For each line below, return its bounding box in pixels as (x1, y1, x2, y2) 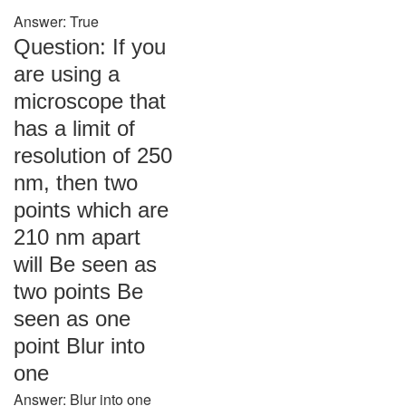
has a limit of (14, 116, 135, 140)
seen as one (14, 306, 130, 331)
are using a (14, 62, 120, 86)
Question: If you (14, 34, 166, 59)
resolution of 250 (14, 143, 172, 168)
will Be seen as (14, 252, 157, 276)
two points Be (14, 279, 143, 304)
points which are (14, 198, 169, 222)
